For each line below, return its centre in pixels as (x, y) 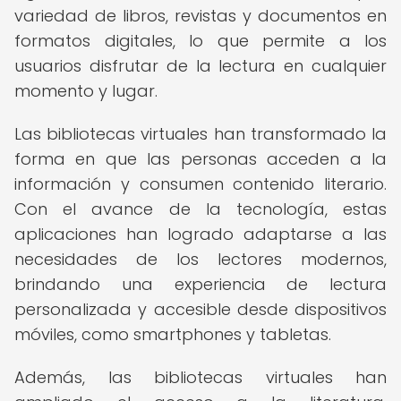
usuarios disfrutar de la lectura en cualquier (200, 66)
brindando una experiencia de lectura (200, 284)
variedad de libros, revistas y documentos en (200, 16)
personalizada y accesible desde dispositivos (200, 309)
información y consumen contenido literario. (200, 184)
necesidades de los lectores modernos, (200, 259)
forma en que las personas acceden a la (200, 159)
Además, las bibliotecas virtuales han (200, 377)
